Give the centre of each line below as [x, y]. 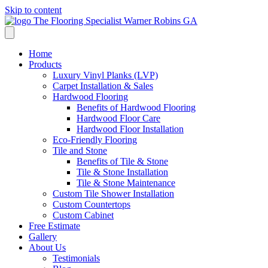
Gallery [43, 237]
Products [45, 64]
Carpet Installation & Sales [103, 86]
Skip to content [33, 10]
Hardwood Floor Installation [130, 129]
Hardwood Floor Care [118, 118]
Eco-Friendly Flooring [95, 140]
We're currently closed [74, 45]
